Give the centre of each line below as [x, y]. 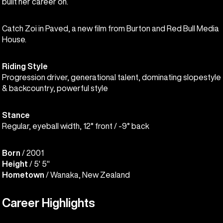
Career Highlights [49, 202]
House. [14, 39]
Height [15, 164]
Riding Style [25, 66]
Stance [16, 115]
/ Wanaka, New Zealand [87, 174]
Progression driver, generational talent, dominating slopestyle [111, 77]
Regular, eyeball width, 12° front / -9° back [76, 126]
